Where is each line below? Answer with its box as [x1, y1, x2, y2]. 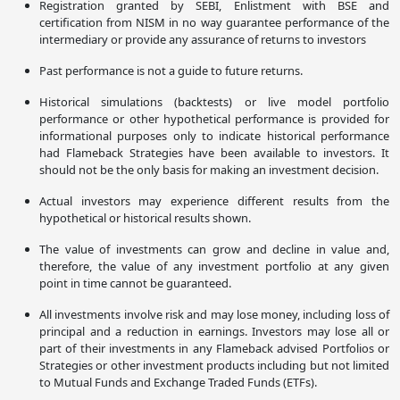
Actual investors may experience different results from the [39, 193, 389, 210]
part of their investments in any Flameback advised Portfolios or [39, 340, 389, 357]
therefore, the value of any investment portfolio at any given [39, 258, 389, 275]
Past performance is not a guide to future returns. [39, 62, 303, 79]
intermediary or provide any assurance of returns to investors [39, 31, 366, 48]
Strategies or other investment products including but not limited [39, 357, 389, 374]
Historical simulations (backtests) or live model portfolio [39, 94, 389, 111]
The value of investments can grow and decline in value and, [39, 241, 389, 258]
